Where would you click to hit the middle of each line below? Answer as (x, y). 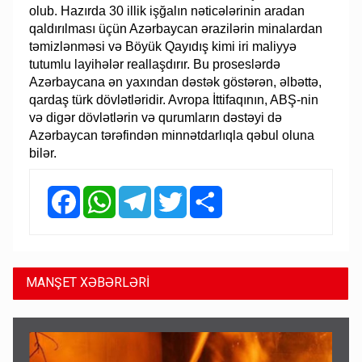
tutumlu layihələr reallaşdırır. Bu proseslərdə (155, 64)
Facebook (106, 192)
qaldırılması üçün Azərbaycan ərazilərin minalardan (176, 28)
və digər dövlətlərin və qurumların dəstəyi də (156, 117)
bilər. (43, 153)
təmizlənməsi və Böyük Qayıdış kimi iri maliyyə (163, 46)
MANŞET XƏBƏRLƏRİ (88, 282)
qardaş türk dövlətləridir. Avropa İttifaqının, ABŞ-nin (174, 99)
